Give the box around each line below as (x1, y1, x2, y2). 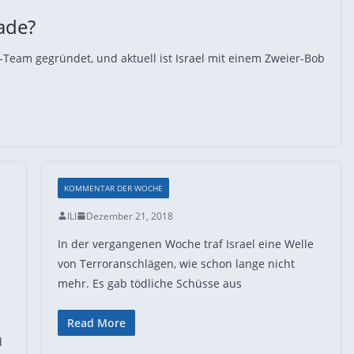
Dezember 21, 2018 (85, 209, 173, 223)
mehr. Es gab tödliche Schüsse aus (57, 275, 242, 291)
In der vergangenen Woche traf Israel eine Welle (57, 235, 314, 251)
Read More (66, 314, 126, 330)
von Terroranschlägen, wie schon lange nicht (57, 255, 295, 271)
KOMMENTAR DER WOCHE (63, 182, 163, 194)
